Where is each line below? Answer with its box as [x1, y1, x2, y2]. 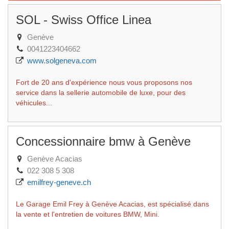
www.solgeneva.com [25, 56, 97, 65]
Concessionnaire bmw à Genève [16, 134, 191, 148]
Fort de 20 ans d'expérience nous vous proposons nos [16, 78, 192, 86]
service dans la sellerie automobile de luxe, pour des [16, 88, 186, 97]
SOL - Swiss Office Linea [16, 13, 151, 27]
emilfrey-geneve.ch [25, 178, 91, 187]
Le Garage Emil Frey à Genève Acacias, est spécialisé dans [16, 200, 209, 208]
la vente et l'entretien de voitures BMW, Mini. [16, 210, 159, 218]
